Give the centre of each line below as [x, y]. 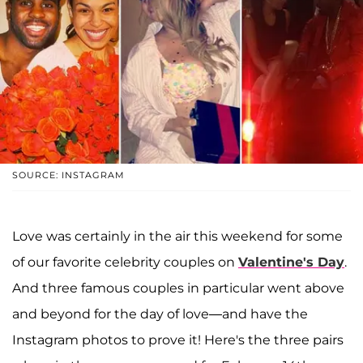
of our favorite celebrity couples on [125, 262]
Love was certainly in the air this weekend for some [177, 236]
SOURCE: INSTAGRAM [68, 175]
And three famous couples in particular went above [178, 288]
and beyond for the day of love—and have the [160, 314]
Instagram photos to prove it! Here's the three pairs [178, 340]
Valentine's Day [291, 262]
